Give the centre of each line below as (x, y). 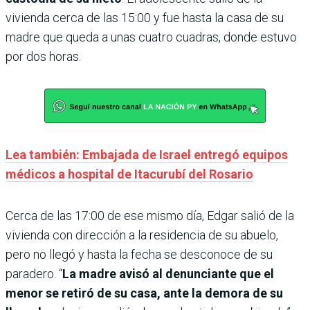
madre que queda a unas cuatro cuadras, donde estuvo (151, 37)
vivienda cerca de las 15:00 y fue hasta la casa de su (145, 18)
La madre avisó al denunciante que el (168, 274)
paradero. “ (34, 274)
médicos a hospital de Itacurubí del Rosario (129, 174)
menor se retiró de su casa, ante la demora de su (144, 293)
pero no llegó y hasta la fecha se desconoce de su (139, 255)
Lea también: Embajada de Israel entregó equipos (147, 155)
